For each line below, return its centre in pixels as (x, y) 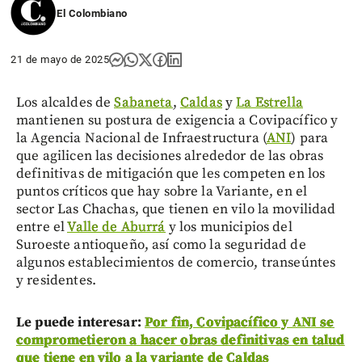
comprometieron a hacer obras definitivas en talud (181, 340)
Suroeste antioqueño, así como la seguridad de (161, 244)
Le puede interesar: (80, 322)
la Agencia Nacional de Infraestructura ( (141, 138)
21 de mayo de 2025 (60, 59)
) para (310, 138)
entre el (42, 227)
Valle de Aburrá (116, 227)
